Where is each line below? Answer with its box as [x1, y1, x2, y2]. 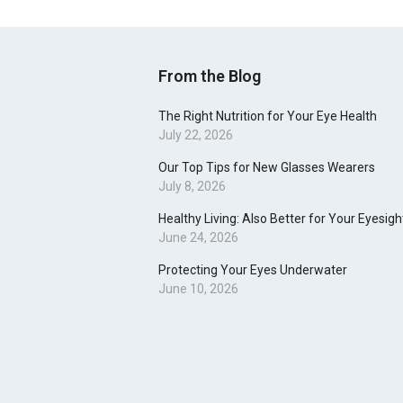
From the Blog [158, 67, 261, 86]
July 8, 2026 [158, 179, 226, 194]
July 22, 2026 [158, 128, 233, 143]
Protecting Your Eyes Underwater [158, 263, 347, 278]
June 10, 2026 [158, 282, 238, 297]
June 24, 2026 [158, 230, 238, 246]
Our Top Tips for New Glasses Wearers [158, 160, 375, 175]
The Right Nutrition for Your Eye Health [158, 109, 377, 124]
